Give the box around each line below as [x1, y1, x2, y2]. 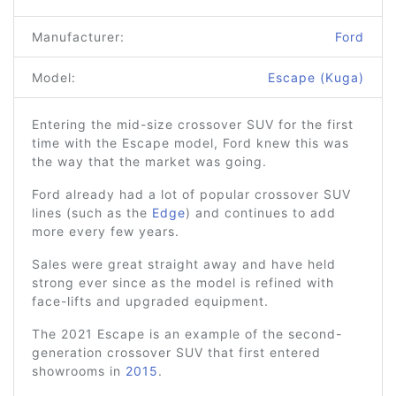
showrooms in [32, 363, 126, 378]
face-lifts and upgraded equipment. [32, 293, 269, 308]
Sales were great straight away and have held [32, 256, 336, 271]
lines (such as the [32, 205, 152, 220]
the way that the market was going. [32, 154, 267, 169]
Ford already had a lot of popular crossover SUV [32, 187, 351, 202]
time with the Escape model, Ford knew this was [32, 135, 349, 150]
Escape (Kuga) [268, 70, 364, 85]
